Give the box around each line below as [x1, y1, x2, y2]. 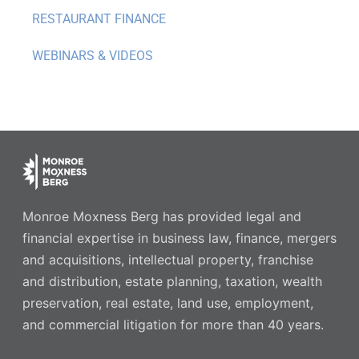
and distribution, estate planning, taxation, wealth [22, 272, 322, 289]
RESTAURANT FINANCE [32, 11, 166, 27]
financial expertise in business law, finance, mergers [22, 229, 337, 246]
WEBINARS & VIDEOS [32, 48, 153, 64]
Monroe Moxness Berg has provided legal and [22, 208, 301, 224]
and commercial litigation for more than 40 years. [22, 316, 324, 333]
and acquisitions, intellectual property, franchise [22, 251, 313, 268]
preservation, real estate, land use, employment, [22, 294, 313, 311]
